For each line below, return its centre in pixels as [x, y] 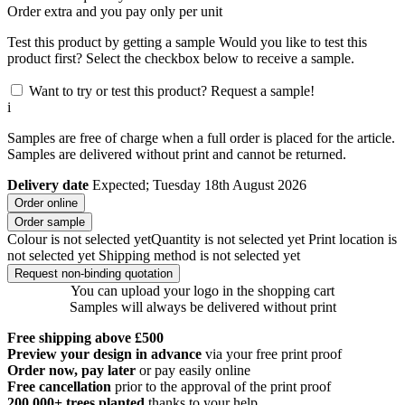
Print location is [353, 239]
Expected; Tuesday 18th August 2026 [199, 184]
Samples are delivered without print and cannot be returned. [177, 154]
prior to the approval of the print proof [223, 386]
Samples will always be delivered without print [202, 306]
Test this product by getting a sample [111, 42]
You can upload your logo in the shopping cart [202, 290]
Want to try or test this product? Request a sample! [172, 90]
